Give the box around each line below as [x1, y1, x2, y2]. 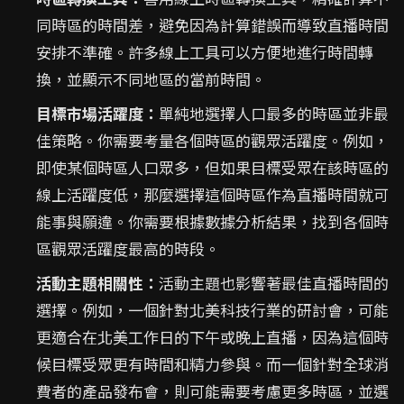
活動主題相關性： [36, 271, 159, 294]
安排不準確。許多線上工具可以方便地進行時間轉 [36, 41, 373, 63]
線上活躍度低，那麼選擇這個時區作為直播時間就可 [36, 183, 389, 206]
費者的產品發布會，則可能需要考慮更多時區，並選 [36, 380, 389, 402]
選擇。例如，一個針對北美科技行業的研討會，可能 [36, 298, 389, 321]
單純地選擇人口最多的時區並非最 [159, 102, 389, 124]
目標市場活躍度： [36, 102, 159, 124]
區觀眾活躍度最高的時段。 [36, 237, 220, 260]
